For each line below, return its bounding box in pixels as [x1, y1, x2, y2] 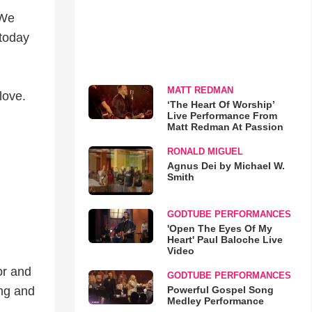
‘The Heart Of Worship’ [166, 99, 274, 110]
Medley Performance [166, 295, 264, 306]
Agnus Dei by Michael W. [166, 160, 285, 171]
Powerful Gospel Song [166, 283, 274, 295]
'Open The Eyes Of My [166, 222, 272, 234]
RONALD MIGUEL [166, 146, 243, 157]
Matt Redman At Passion [166, 121, 283, 132]
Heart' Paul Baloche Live [166, 233, 283, 245]
